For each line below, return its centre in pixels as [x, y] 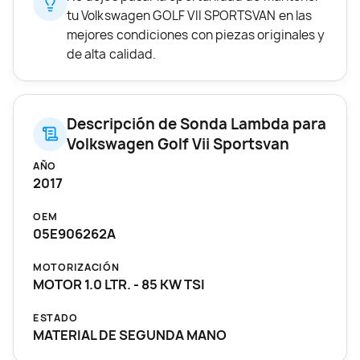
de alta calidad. [112, 54]
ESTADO [55, 317]
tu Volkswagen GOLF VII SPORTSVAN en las [189, 15]
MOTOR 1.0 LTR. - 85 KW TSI [119, 284]
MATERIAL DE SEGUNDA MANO [130, 335]
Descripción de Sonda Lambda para [196, 124]
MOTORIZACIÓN [76, 267]
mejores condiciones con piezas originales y [196, 35]
